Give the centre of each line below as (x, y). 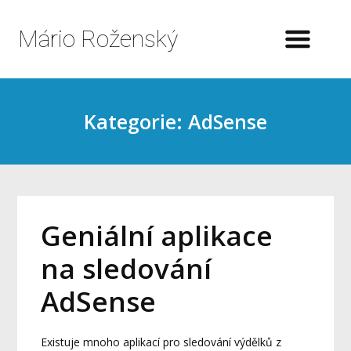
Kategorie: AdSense (175, 121)
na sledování (127, 268)
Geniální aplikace (157, 235)
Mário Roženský (98, 39)
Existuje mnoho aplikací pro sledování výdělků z (161, 342)
